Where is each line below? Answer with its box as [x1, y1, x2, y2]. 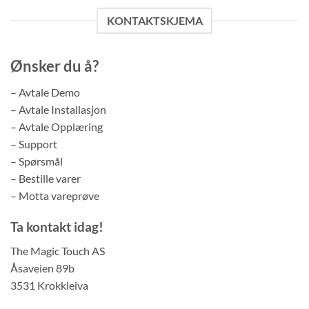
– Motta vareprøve [10, 189, 99, 203]
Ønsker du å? [10, 57, 99, 76]
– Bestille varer [10, 172, 81, 186]
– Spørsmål [10, 154, 63, 168]
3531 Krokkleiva [10, 278, 88, 292]
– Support [10, 137, 57, 151]
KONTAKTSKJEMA [106, 14, 203, 28]
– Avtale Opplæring [10, 120, 103, 134]
